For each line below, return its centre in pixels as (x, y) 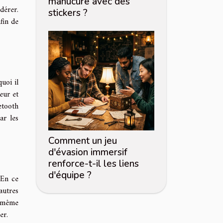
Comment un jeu (83, 141)
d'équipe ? (70, 175)
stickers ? (68, 13)
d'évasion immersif (88, 153)
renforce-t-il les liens (94, 164)
